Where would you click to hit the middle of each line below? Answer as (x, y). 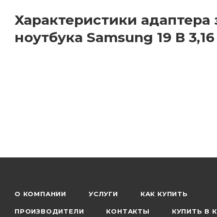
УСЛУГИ (103, 194)
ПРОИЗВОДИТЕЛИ (49, 211)
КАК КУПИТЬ (164, 194)
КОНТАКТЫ (128, 211)
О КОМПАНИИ (40, 194)
